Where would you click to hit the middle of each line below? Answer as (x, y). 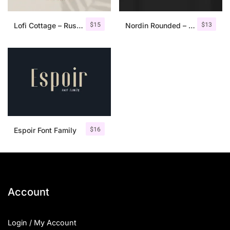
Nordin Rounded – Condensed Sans (192, 25)
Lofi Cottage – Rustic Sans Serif (80, 25)
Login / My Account (42, 223)
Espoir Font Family (45, 130)
